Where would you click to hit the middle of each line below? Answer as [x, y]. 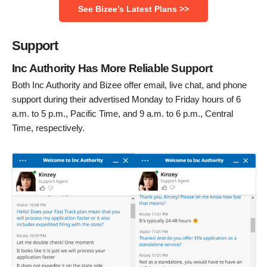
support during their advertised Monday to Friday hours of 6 [126, 100]
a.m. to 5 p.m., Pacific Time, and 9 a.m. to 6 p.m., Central [122, 114]
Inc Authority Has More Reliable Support [112, 68]
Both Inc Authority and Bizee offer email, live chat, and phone [129, 85]
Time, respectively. [48, 128]
